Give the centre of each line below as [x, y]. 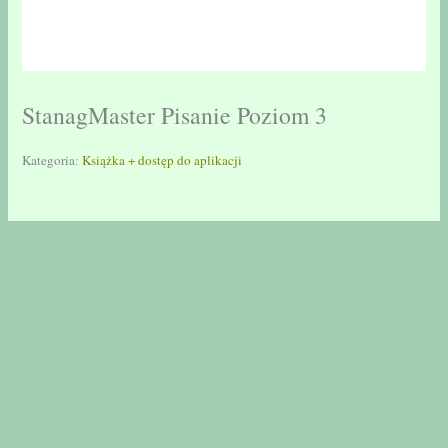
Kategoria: [52, 159]
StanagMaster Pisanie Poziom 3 [175, 114]
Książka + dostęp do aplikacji [162, 159]
